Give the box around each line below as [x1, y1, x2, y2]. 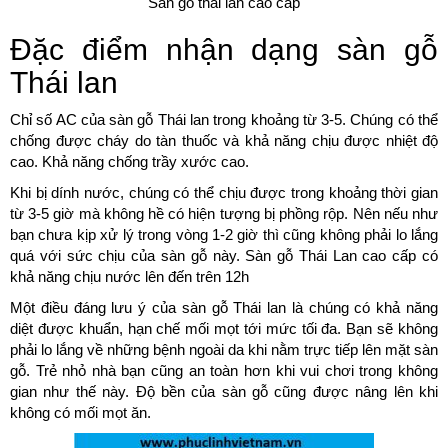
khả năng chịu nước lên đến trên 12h [10, 268, 249, 286]
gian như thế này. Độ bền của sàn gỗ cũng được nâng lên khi [10, 383, 438, 401]
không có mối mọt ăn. [10, 404, 151, 422]
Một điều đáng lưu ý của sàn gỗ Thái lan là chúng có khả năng [10, 299, 438, 317]
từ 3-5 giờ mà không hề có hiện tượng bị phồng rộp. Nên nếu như [10, 205, 438, 223]
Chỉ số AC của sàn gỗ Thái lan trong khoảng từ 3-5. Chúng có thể [10, 111, 438, 129]
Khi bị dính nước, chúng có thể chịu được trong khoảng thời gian [10, 184, 438, 202]
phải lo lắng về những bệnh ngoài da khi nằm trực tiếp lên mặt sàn [10, 341, 438, 359]
